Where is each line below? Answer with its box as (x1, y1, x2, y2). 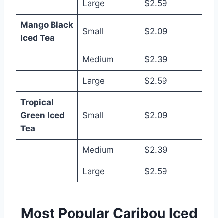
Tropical (20, 97, 54, 107)
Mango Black (20, 20, 73, 30)
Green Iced (20, 110, 65, 120)
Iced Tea (20, 33, 54, 43)
